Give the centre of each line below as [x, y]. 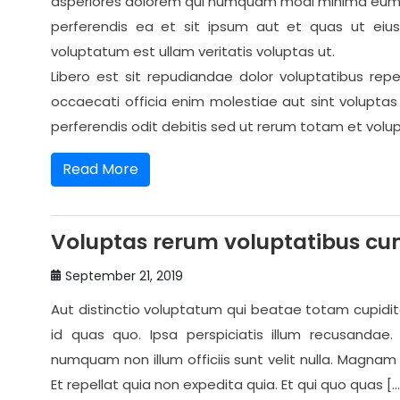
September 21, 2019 [124, 276]
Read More [100, 170]
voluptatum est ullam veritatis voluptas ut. [193, 52]
